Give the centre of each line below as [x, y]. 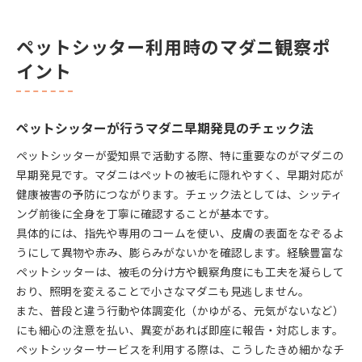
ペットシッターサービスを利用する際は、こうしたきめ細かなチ [180, 349]
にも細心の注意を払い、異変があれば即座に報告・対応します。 [180, 329]
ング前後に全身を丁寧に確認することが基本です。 [146, 213]
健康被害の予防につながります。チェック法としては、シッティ [179, 194]
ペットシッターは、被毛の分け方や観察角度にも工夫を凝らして [180, 271]
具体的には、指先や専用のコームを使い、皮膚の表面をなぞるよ [180, 232]
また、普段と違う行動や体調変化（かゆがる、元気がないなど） [180, 310]
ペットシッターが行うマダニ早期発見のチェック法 [165, 128]
